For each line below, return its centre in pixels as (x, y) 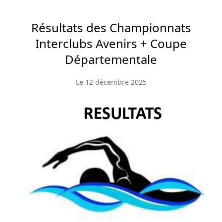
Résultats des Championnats (111, 28)
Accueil (111, 187)
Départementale (111, 59)
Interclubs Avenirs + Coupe (111, 43)
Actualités (111, 207)
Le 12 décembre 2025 (111, 82)
